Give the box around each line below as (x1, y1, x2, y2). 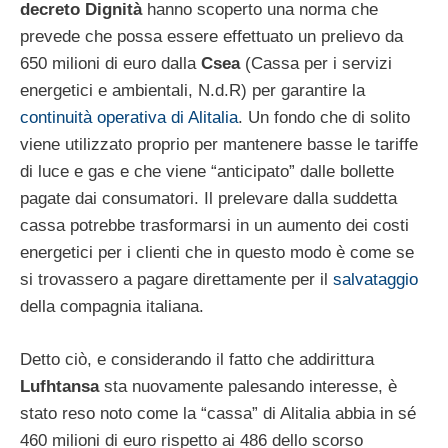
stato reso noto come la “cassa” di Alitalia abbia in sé (20, 403, 416, 423)
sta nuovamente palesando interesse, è (99, 376, 397, 396)
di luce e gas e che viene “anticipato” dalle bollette (20, 162, 394, 182)
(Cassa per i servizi (240, 54, 392, 74)
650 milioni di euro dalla (20, 54, 201, 74)
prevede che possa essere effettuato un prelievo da (20, 27, 403, 47)
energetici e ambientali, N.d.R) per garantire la (20, 81, 365, 101)
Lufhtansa (20, 376, 99, 396)
